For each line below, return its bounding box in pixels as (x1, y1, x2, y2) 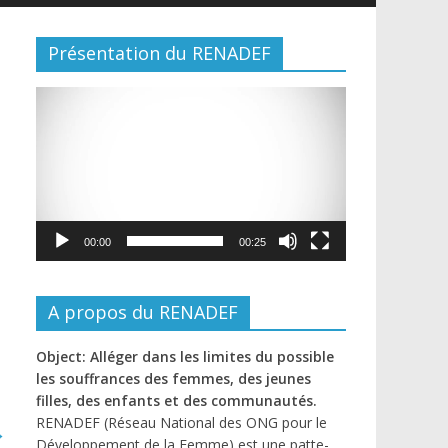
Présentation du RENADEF (48, 40, 271, 65)
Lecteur (35, 86, 84, 106)
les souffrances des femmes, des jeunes (36, 369, 311, 389)
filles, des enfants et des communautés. (36, 391, 317, 411)
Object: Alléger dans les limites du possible (36, 347, 334, 367)
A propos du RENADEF (48, 300, 238, 325)
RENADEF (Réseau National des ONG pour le (36, 413, 327, 433)
